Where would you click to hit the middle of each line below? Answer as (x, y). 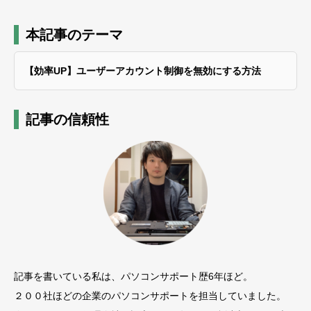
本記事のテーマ (74, 35)
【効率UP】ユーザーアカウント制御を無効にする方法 (143, 71)
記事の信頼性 (67, 119)
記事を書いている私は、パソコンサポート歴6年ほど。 (133, 276)
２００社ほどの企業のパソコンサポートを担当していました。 (150, 295)
